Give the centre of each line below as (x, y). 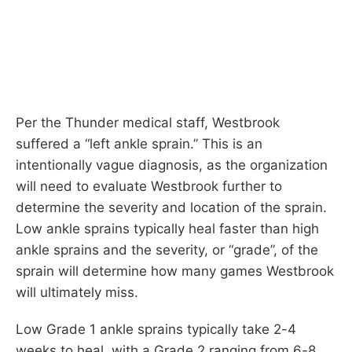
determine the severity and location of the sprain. (171, 207)
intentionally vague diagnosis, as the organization (172, 165)
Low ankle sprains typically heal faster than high (167, 228)
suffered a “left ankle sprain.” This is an (139, 143)
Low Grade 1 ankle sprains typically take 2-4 (156, 329)
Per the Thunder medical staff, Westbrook (148, 122)
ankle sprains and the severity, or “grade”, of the (167, 249)
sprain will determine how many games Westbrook (175, 271)
